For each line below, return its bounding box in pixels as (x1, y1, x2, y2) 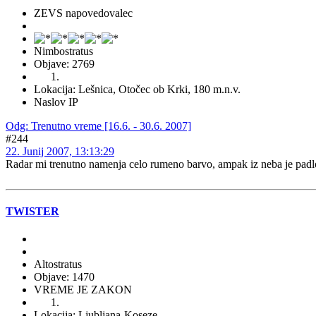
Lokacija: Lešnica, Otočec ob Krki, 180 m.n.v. (34, 83, 241, 95)
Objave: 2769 (34, 57, 95, 70)
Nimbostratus (34, 44, 93, 57)
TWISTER (6, 205, 59, 218)
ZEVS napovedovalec (34, 6, 133, 19)
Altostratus (34, 258, 82, 271)
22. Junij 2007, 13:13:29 (6, 145, 114, 157)
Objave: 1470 (34, 271, 95, 284)
